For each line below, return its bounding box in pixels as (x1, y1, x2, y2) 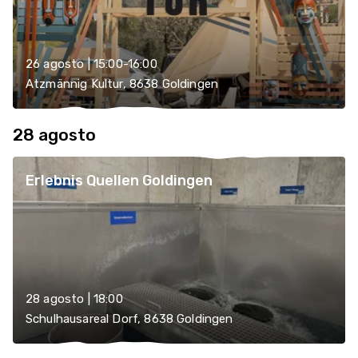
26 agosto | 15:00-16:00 (26, 57, 157, 71)
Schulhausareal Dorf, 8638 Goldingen (26, 312, 233, 326)
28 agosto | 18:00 (26, 292, 123, 306)
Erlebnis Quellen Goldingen (26, 172, 213, 189)
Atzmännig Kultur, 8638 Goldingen (26, 77, 219, 91)
